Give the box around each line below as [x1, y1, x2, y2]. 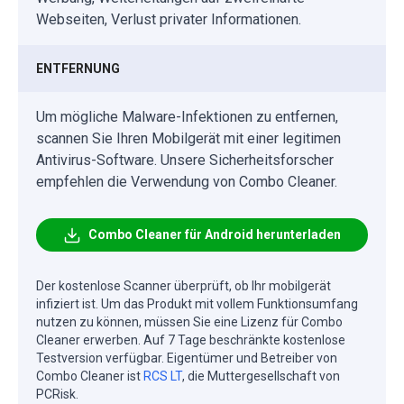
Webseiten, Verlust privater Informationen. [36, 11, 301, 29]
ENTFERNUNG [36, 61, 120, 77]
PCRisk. [36, 387, 78, 402]
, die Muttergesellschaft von [182, 369, 340, 384]
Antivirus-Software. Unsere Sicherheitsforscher [36, 151, 334, 170]
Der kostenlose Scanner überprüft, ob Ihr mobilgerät [36, 279, 331, 294]
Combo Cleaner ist [36, 369, 143, 384]
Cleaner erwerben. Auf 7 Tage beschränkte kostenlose [36, 333, 345, 348]
